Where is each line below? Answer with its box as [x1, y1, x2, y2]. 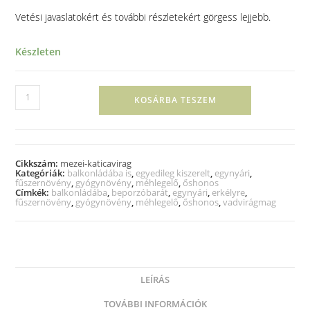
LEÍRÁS [140, 273, 170, 286]
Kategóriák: [15, 166, 68, 179]
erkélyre [212, 185, 246, 199]
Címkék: [15, 185, 52, 199]
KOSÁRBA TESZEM [134, 93, 217, 106]
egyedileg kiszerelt [136, 166, 211, 179]
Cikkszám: [15, 156, 61, 170]
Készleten [15, 44, 62, 58]
